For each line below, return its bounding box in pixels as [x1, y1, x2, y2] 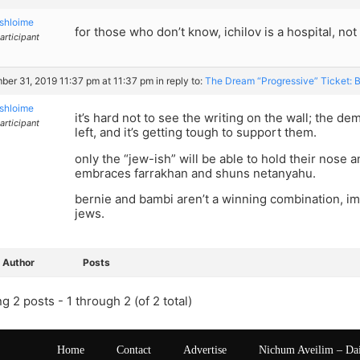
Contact [117, 344, 151, 357]
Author [2, 256, 35, 269]
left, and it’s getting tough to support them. [75, 125, 317, 141]
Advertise [183, 344, 227, 357]
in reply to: [156, 75, 205, 88]
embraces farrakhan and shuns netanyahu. [75, 165, 316, 181]
